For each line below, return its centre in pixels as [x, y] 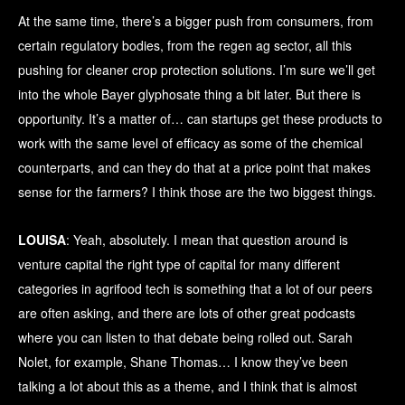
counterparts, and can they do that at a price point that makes [194, 168]
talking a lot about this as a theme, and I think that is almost [188, 386]
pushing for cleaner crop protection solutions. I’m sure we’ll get [197, 70]
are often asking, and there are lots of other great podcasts [187, 313]
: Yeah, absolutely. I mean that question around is [207, 240]
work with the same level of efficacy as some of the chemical [190, 143]
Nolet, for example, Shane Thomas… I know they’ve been [183, 362]
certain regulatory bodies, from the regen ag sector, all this [185, 46]
